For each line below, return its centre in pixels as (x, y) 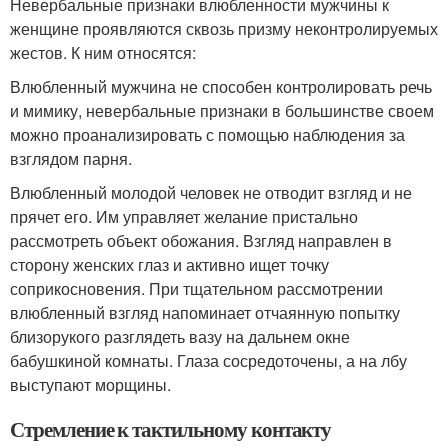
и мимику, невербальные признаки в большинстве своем (222, 110)
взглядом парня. (71, 158)
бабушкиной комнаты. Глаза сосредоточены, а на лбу (208, 360)
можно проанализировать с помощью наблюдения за (207, 134)
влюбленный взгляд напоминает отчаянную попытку (205, 312)
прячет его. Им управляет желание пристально (184, 216)
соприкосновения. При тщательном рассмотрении (196, 288)
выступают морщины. (90, 384)
